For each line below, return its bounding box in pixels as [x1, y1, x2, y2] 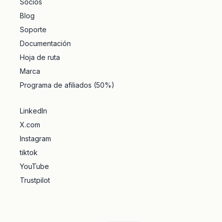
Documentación [20, 39, 71, 48]
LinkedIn [20, 107, 47, 115]
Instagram [20, 134, 51, 143]
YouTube [20, 162, 49, 170]
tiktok [20, 148, 38, 157]
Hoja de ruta [20, 53, 60, 61]
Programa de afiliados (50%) [20, 81, 114, 89]
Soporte [20, 25, 47, 34]
